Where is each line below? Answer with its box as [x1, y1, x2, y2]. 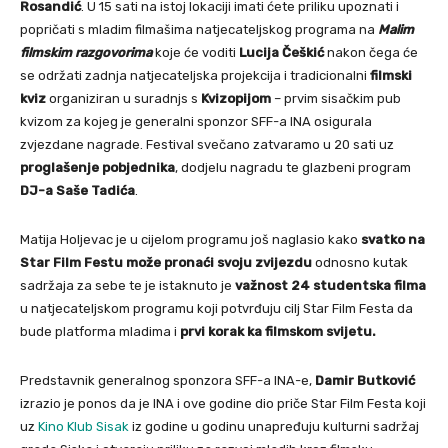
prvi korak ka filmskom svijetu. [180, 323, 376, 339]
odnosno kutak [312, 254, 408, 270]
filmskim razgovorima [20, 44, 152, 60]
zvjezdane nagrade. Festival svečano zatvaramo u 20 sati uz [20, 136, 394, 152]
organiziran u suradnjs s [49, 90, 201, 106]
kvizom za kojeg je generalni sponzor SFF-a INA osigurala [20, 113, 372, 129]
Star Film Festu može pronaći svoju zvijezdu [20, 254, 312, 270]
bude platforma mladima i [20, 323, 180, 339]
